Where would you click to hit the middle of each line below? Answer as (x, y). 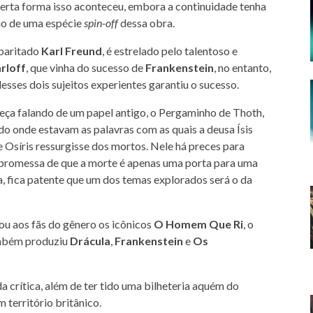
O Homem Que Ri (198, 224)
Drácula (90, 241)
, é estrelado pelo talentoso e (170, 51)
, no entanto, (242, 67)
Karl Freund (72, 51)
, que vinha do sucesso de (86, 67)
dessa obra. (146, 23)
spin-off (101, 23)
